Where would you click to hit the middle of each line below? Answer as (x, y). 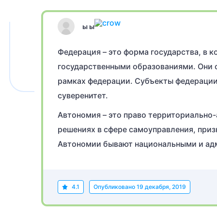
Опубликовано (115, 187)
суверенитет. (83, 95)
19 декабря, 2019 (161, 187)
